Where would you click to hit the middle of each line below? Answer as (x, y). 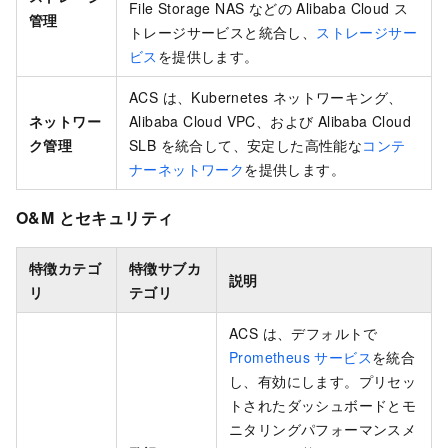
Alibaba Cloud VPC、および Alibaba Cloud (270, 120)
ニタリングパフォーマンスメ (323, 429)
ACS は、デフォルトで (303, 333)
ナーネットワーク (187, 168)
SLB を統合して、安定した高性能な (246, 144)
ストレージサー (367, 31)
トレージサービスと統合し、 (223, 31)
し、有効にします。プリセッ (323, 381)
